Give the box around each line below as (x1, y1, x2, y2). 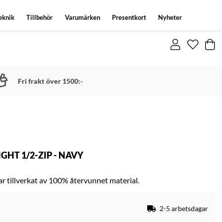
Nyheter (158, 13, 182, 21)
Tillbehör (26, 13, 53, 21)
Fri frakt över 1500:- (17, 76, 83, 85)
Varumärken (64, 13, 100, 21)
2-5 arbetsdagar (160, 204, 208, 213)
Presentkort (111, 13, 146, 21)
